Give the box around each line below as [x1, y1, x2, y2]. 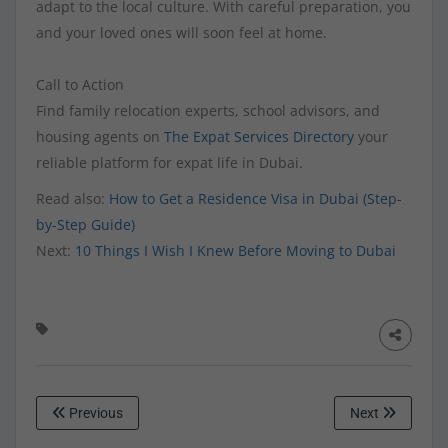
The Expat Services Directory [164, 127, 354, 147]
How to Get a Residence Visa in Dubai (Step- [109, 189, 402, 209]
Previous [66, 405, 123, 422]
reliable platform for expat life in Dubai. [36, 153, 303, 173]
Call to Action [36, 75, 124, 95]
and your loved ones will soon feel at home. [36, 23, 327, 43]
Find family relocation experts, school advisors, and [36, 101, 380, 121]
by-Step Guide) [36, 215, 135, 235]
